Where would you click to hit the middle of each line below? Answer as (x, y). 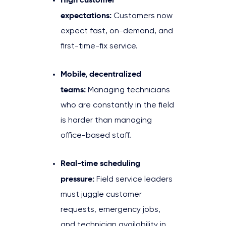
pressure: (77, 179)
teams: (73, 89)
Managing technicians (128, 90)
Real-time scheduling (100, 163)
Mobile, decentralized (101, 74)
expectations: (86, 15)
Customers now (142, 16)
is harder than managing (106, 120)
